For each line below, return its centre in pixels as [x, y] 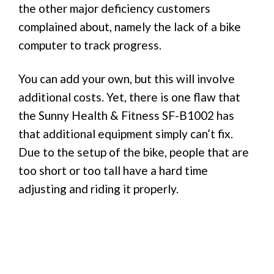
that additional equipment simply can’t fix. [126, 134]
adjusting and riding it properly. [98, 189]
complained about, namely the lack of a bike [130, 27]
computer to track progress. [90, 45]
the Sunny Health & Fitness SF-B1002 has [126, 116]
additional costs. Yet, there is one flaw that [129, 97]
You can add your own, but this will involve [127, 79]
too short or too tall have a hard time [113, 171]
